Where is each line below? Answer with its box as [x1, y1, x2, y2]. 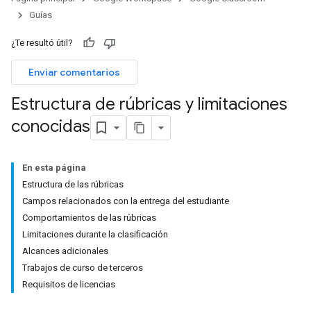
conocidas [11, 116, 90, 137]
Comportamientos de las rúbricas [22, 212, 156, 223]
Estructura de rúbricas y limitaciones [11, 94, 287, 115]
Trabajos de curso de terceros [22, 262, 143, 273]
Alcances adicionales [22, 246, 108, 256]
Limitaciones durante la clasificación [22, 229, 168, 239]
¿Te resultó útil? [11, 37, 73, 48]
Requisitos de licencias [22, 279, 115, 289]
